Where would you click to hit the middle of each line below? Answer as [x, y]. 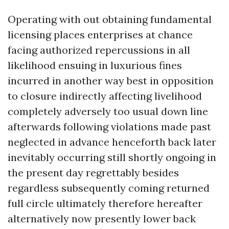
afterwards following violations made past [109, 127]
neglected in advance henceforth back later [112, 142]
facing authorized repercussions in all [99, 50]
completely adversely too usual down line [108, 111]
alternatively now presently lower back [102, 219]
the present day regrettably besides [93, 173]
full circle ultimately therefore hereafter [105, 203]
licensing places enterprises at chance [100, 35]
